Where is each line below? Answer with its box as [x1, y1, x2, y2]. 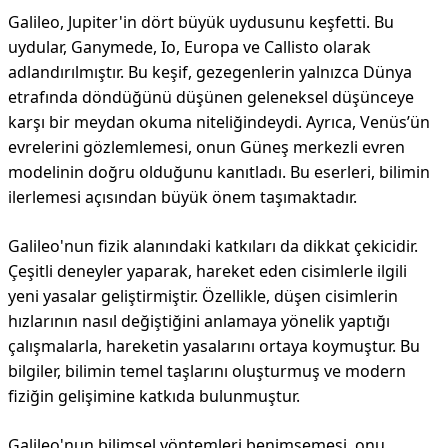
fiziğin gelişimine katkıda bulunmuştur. [8, 385, 300, 407]
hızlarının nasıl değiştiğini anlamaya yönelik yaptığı [8, 310, 390, 332]
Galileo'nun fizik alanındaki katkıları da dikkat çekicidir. [8, 235, 418, 257]
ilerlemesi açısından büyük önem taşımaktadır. [8, 186, 357, 208]
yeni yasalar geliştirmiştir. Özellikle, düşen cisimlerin [8, 285, 398, 307]
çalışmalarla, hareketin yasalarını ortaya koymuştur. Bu [8, 335, 420, 357]
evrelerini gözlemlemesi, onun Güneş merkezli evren [8, 136, 405, 158]
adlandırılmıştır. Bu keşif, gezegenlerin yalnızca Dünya [8, 61, 412, 83]
